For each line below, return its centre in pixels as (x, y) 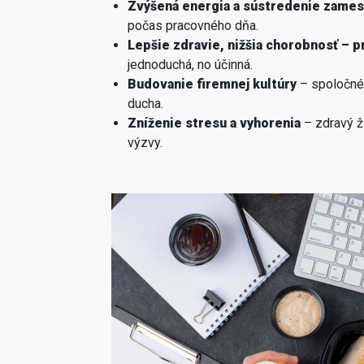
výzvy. (145, 142)
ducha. (145, 103)
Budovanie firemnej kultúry (212, 84)
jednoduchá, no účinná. (190, 64)
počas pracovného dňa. (193, 25)
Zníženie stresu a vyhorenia (214, 123)
